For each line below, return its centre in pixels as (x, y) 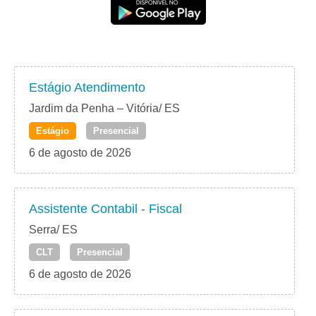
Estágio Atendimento (87, 88)
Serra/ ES (53, 230)
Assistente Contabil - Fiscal (105, 209)
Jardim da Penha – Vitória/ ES (104, 109)
